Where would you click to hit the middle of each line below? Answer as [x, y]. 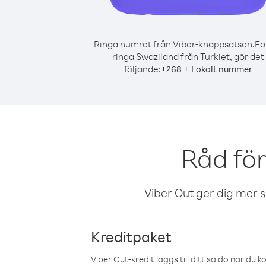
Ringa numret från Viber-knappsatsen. [174, 44]
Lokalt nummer [222, 69]
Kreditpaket [131, 236]
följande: [142, 69]
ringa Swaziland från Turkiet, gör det [188, 56]
